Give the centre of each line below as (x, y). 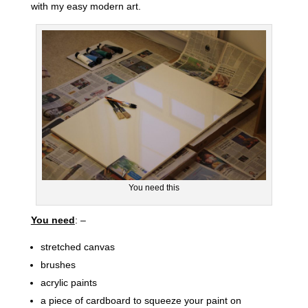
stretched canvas (77, 246)
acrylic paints (68, 282)
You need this (154, 187)
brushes (58, 264)
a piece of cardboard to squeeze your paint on (141, 300)
